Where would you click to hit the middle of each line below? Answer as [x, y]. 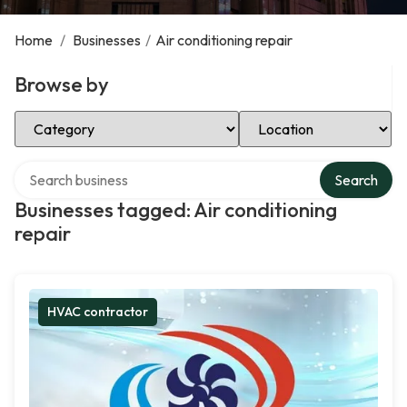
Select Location [288, 117]
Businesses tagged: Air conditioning [176, 210]
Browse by [62, 84]
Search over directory [81, 168]
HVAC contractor [98, 312]
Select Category [65, 117]
